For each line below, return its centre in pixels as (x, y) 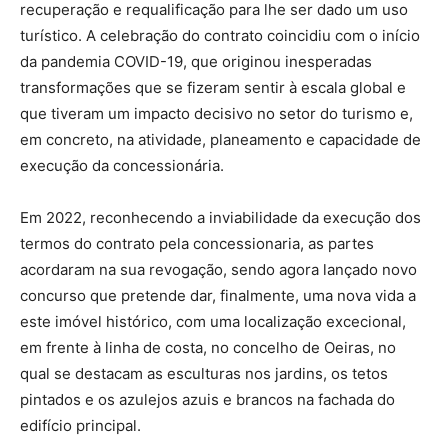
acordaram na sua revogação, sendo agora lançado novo (218, 270)
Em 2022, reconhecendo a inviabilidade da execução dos (220, 218)
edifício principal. (80, 426)
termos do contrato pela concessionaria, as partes (197, 244)
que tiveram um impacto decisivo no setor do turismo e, (216, 114)
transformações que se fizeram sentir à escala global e (213, 88)
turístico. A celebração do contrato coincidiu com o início (220, 36)
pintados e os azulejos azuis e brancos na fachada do (207, 400)
